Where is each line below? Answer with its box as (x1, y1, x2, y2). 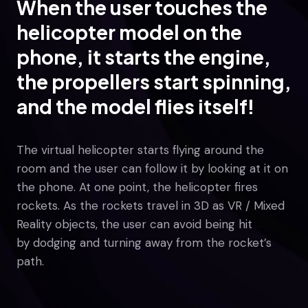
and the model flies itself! (16, 94, 254, 118)
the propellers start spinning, (16, 69, 291, 93)
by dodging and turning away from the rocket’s (16, 235, 272, 250)
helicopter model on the (16, 20, 242, 44)
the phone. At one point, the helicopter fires (16, 179, 258, 195)
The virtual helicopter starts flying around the (16, 142, 264, 157)
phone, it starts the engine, (16, 45, 271, 69)
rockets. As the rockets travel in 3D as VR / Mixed (16, 198, 285, 213)
